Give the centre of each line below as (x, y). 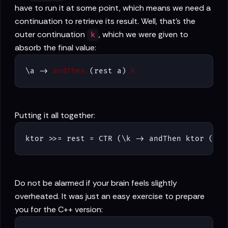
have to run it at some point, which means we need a (113, 8)
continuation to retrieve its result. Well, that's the (105, 21)
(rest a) (108, 71)
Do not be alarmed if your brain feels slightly (96, 183)
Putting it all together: (55, 116)
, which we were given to (144, 35)
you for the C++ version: (59, 210)
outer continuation (51, 35)
